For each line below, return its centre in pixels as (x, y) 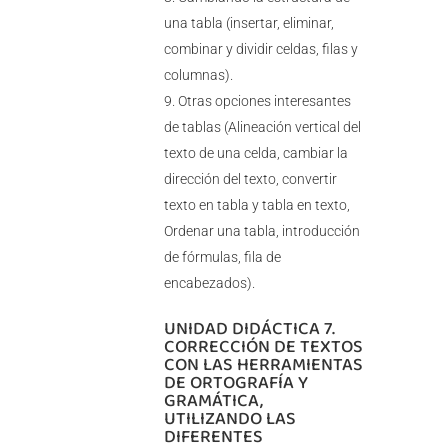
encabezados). (209, 283)
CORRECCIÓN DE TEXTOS (263, 346)
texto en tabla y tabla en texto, (256, 205)
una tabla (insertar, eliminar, (248, 23)
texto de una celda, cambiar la (255, 153)
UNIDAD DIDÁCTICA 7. (249, 328)
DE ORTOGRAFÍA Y (235, 382)
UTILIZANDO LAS (229, 418)
